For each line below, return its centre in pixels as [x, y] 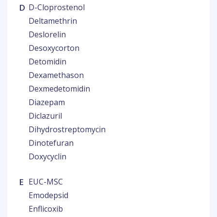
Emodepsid [48, 195]
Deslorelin [47, 34]
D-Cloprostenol [57, 7]
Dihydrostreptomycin [67, 129]
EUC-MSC [46, 182]
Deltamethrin [53, 21]
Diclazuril [45, 116]
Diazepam [47, 102]
